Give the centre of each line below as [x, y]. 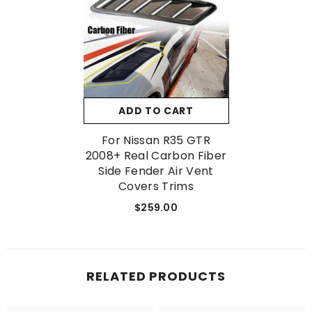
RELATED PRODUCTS [156, 276]
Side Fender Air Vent [156, 171]
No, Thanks [163, 37]
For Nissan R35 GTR [156, 140]
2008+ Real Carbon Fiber [156, 155]
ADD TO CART [156, 110]
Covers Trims [156, 186]
